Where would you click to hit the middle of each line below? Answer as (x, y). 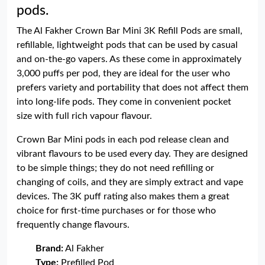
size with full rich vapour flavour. (84, 116)
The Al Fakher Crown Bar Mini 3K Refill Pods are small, (130, 31)
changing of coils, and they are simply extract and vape (130, 182)
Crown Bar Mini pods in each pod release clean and (123, 140)
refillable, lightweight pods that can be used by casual (127, 45)
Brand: (49, 248)
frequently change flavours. (73, 225)
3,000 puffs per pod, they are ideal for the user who (123, 73)
